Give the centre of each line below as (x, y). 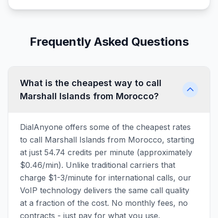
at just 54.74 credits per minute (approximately (106, 152)
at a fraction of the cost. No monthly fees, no (104, 203)
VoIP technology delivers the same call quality (105, 190)
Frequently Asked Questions (109, 42)
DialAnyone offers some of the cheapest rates (105, 127)
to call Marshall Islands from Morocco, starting (107, 140)
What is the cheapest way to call (91, 83)
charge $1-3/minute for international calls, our (106, 178)
